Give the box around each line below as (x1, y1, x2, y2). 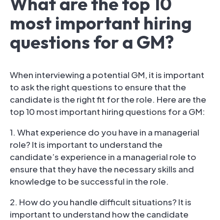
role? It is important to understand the (10, 138, 163, 150)
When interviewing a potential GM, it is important (10, 69, 204, 80)
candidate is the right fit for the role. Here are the (10, 93, 206, 105)
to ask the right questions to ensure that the (10, 81, 186, 92)
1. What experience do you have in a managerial (10, 126, 199, 137)
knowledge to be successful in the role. (10, 175, 169, 187)
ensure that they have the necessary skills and (10, 163, 194, 174)
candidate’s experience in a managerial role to (10, 151, 196, 162)
